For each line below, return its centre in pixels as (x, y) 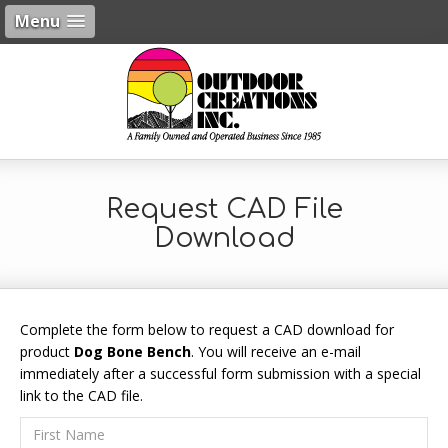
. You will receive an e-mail (276, 351)
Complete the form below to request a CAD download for (207, 329)
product (47, 351)
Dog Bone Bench (132, 351)
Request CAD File (224, 209)
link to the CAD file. (81, 395)
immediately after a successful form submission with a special (220, 373)
